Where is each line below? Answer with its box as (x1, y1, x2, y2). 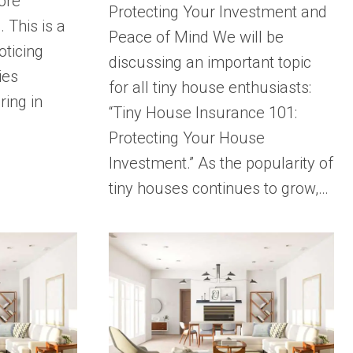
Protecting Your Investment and (109, 2, 328, 21)
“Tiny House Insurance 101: (109, 102, 298, 122)
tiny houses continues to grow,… (109, 178, 329, 198)
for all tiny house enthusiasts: (109, 77, 312, 97)
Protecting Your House (109, 128, 266, 147)
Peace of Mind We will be (109, 27, 284, 46)
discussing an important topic (109, 52, 312, 72)
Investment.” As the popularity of (109, 153, 334, 173)
